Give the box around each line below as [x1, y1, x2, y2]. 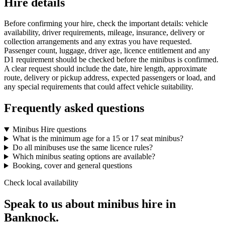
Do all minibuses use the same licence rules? [12, 143, 153, 152]
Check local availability [4, 178, 78, 187]
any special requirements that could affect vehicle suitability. [4, 82, 193, 91]
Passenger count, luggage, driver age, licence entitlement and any [4, 46, 210, 55]
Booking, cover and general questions [12, 161, 132, 170]
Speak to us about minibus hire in [4, 197, 176, 211]
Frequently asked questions [4, 101, 144, 115]
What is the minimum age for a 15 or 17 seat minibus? [12, 134, 183, 143]
